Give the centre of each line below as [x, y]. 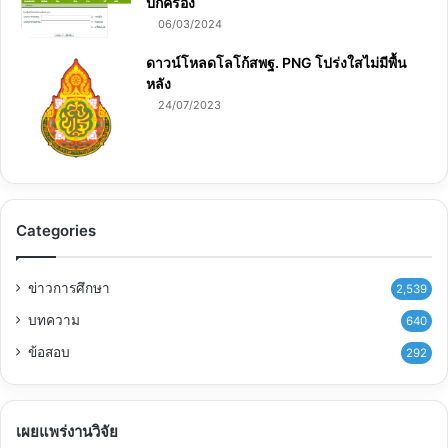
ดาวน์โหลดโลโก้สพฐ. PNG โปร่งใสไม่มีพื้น [276, 63]
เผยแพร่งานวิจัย [67, 432]
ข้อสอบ [49, 352]
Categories [56, 231]
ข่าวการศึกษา [69, 288]
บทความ [54, 320]
